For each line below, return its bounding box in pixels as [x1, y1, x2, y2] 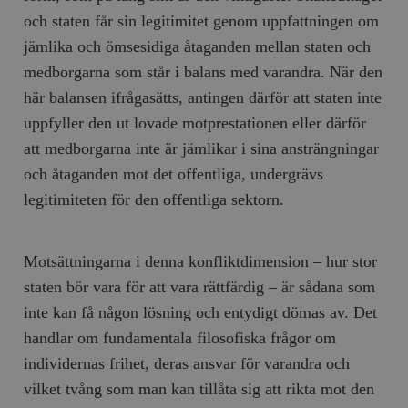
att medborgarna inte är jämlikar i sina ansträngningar [24, 138, 380, 158]
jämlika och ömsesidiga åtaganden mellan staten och [24, 36, 372, 56]
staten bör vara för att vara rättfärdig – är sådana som [24, 277, 376, 296]
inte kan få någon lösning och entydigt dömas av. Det [24, 302, 378, 321]
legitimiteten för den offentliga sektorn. [24, 189, 285, 209]
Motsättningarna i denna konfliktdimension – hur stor [24, 251, 378, 270]
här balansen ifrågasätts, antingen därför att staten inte [24, 87, 382, 107]
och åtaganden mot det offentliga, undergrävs [24, 164, 324, 183]
